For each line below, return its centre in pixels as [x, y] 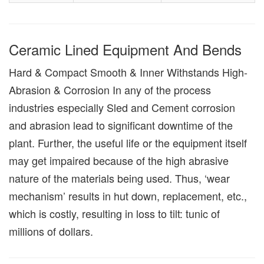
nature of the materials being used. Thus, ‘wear [119, 178]
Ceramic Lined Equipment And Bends [125, 49]
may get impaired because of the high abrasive [119, 161]
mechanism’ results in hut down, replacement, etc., [128, 196]
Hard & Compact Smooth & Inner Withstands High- [128, 72]
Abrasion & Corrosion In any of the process [110, 90]
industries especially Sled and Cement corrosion [122, 108]
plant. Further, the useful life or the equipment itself [128, 143]
